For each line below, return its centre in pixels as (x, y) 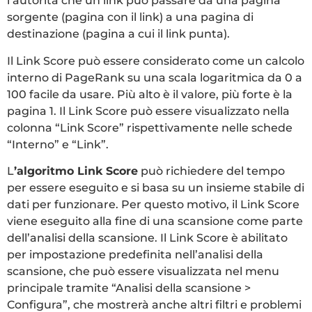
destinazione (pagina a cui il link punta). (118, 34)
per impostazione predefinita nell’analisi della (135, 255)
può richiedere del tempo (211, 171)
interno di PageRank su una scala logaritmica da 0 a (155, 77)
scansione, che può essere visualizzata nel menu (143, 272)
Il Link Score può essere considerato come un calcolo (156, 61)
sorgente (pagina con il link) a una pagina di (130, 17)
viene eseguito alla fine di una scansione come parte (155, 221)
